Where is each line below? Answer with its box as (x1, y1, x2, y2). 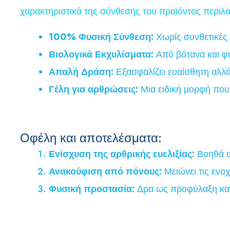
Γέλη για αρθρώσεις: (49, 82, 138, 96)
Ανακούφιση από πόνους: (49, 164, 162, 178)
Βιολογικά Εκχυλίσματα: (49, 47, 154, 61)
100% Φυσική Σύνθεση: (49, 30, 154, 44)
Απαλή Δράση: (49, 65, 113, 79)
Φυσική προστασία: (49, 182, 135, 196)
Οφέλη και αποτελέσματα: (20, 128, 162, 147)
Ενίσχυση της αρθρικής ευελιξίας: (49, 147, 195, 161)
